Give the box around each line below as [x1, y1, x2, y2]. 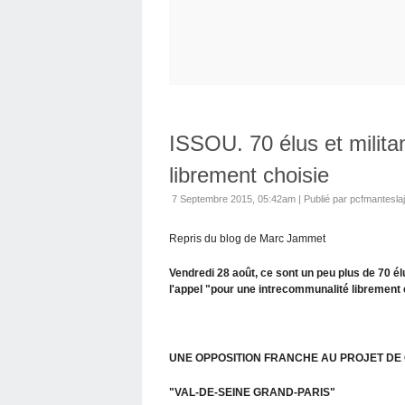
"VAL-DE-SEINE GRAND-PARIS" [169, 385, 335, 399]
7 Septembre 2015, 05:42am [172, 193, 296, 204]
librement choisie [169, 162, 329, 187]
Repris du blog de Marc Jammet [169, 231, 325, 245]
